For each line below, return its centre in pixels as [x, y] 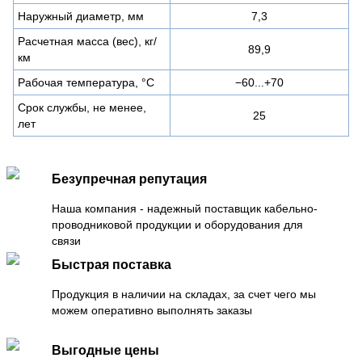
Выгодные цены [105, 350]
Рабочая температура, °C [86, 82]
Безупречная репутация [129, 179]
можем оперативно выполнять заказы [152, 310]
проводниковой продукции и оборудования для [177, 224]
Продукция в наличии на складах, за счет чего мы [184, 294]
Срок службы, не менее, [82, 107]
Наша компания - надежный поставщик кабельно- [185, 208]
